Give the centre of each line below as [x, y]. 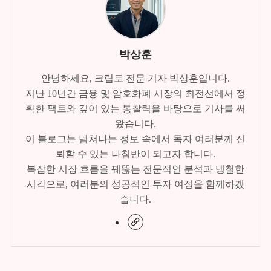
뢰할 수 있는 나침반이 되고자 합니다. [135, 154]
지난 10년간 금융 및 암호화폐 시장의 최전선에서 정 [135, 94]
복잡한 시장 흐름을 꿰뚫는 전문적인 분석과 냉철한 [135, 169]
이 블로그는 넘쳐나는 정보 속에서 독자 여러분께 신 [135, 139]
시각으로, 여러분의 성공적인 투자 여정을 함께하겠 [135, 184]
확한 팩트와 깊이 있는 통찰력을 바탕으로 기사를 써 [135, 109]
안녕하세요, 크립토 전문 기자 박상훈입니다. [135, 79]
